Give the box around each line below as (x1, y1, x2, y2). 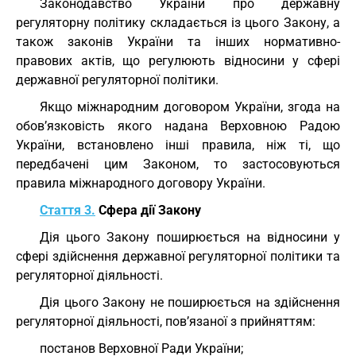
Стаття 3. (40, 203, 95, 218)
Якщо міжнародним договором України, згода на (40, 99, 340, 114)
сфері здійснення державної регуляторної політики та (16, 249, 340, 264)
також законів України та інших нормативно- (16, 34, 340, 49)
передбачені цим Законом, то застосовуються (16, 157, 340, 172)
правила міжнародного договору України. (16, 176, 265, 191)
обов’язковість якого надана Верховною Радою (16, 118, 340, 133)
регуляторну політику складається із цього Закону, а (16, 15, 340, 30)
